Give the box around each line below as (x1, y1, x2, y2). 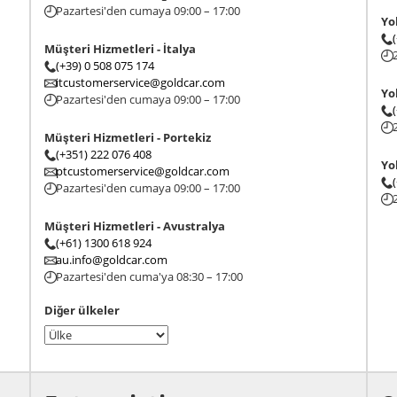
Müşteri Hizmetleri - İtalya (43, 41, 196, 57)
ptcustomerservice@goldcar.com (55, 163, 230, 179)
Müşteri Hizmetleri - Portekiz (43, 129, 211, 145)
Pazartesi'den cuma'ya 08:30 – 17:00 (55, 269, 243, 284)
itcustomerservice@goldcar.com (55, 74, 225, 90)
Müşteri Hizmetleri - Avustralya (43, 218, 225, 234)
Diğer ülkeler (43, 302, 120, 318)
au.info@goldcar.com (55, 252, 167, 268)
